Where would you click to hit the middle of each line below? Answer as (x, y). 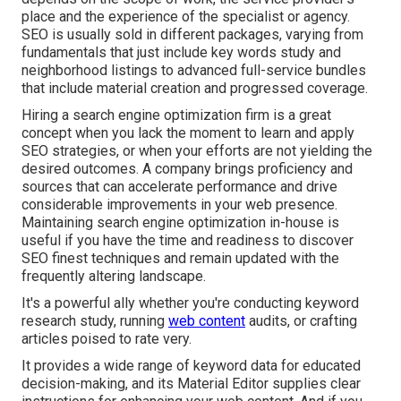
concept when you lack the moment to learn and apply (188, 133)
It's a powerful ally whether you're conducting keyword (190, 303)
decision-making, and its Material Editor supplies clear (191, 384)
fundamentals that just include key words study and (181, 53)
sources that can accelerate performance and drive (179, 187)
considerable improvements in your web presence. (179, 205)
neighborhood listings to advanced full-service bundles (194, 71)
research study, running (95, 321)
